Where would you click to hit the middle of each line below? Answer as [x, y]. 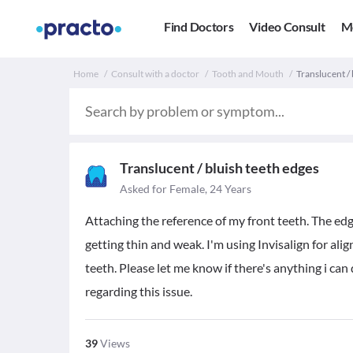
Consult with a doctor [155, 74]
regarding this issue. [139, 291]
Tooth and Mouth [248, 74]
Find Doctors [199, 27]
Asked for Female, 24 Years [186, 189]
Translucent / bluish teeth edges [219, 168]
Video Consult [287, 27]
